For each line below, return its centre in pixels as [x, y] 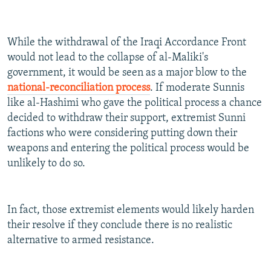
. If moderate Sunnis [197, 88]
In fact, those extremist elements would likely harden [131, 211]
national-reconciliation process [79, 88]
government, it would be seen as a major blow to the [127, 73]
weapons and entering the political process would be [128, 149]
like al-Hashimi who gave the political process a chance [135, 103]
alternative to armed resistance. [81, 241]
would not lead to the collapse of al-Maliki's [108, 58]
